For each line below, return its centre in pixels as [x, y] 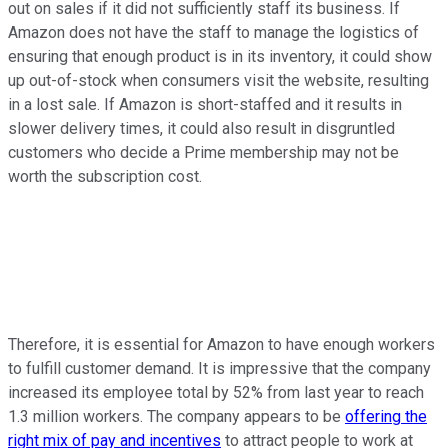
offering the [386, 417]
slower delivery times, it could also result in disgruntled [201, 129]
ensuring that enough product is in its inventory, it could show [220, 57]
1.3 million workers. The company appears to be [176, 417]
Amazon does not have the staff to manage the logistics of [213, 33]
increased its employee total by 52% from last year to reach [216, 393]
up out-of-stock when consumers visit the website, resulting [218, 81]
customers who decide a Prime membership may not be [203, 153]
